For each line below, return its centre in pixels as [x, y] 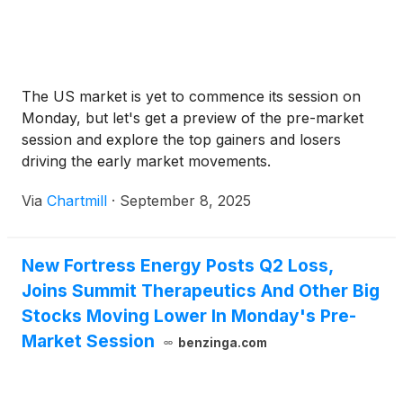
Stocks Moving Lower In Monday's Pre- [189, 316]
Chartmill [77, 201]
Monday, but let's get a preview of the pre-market [193, 118]
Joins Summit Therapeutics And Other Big [201, 291]
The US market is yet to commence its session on [191, 97]
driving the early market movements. [146, 161]
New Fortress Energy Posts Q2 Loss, [177, 266]
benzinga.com [222, 343]
